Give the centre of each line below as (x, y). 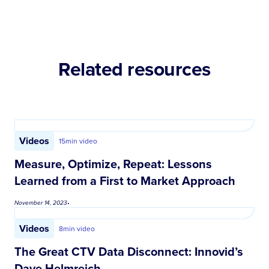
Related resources (134, 68)
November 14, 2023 (41, 202)
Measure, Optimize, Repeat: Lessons (113, 163)
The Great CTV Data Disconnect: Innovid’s (129, 251)
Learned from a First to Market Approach (125, 180)
